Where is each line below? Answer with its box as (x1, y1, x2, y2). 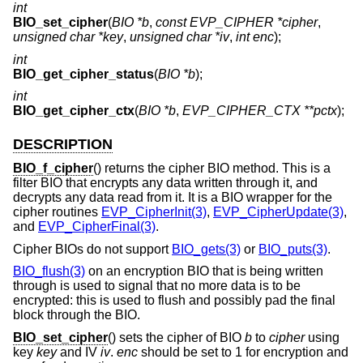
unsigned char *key (13, 30, 123, 45)
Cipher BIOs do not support (13, 241, 172, 256)
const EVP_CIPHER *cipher (156, 15, 318, 30)
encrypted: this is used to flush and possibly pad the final (13, 293, 335, 308)
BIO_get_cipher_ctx (13, 104, 135, 118)
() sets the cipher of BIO (108, 330, 245, 344)
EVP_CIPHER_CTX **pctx (182, 104, 337, 118)
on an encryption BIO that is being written (85, 264, 323, 279)
